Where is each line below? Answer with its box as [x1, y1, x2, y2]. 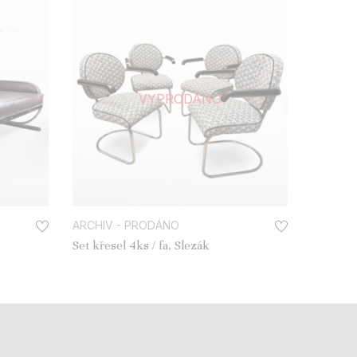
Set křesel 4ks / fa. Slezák [73, 237, 210, 253]
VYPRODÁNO [139, 90, 222, 107]
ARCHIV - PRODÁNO [73, 218, 179, 232]
